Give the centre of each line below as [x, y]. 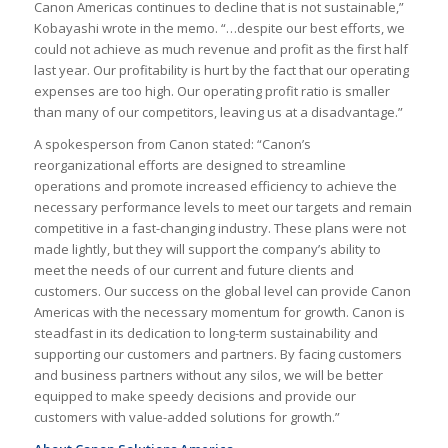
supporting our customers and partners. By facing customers [217, 354]
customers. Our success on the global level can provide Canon [222, 291]
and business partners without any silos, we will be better [208, 375]
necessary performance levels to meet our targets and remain [222, 207]
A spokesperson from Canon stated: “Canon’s [172, 144]
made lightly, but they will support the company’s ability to [207, 249]
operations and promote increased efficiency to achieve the [215, 186]
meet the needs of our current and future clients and [193, 270]
